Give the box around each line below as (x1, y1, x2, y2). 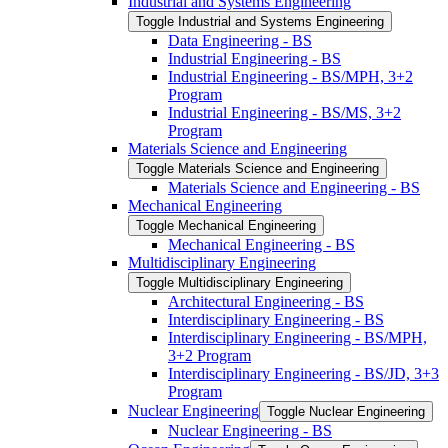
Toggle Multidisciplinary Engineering (136, 274, 343, 290)
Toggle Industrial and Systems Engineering (136, 13, 384, 29)
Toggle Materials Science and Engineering (136, 160, 379, 176)
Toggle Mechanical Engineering (136, 217, 316, 233)
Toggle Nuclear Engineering (267, 403, 425, 419)
